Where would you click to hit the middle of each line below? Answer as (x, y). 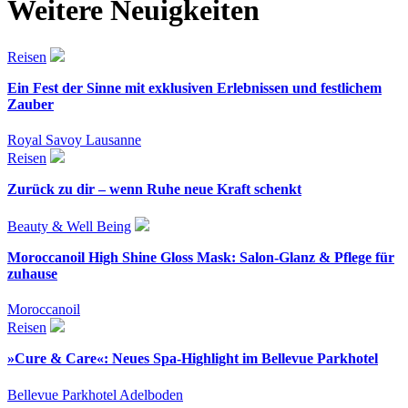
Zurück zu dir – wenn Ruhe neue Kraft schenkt (154, 189)
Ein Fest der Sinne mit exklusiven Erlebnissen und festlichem (194, 87)
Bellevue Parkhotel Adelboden (95, 394)
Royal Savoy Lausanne (74, 139)
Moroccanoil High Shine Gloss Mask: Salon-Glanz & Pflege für (201, 258)
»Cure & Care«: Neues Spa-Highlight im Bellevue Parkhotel (193, 359)
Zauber (31, 104)
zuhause (32, 274)
